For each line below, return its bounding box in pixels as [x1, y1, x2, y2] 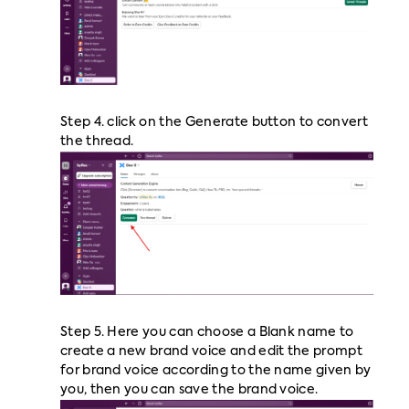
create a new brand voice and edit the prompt [59, 344, 363, 358]
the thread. [59, 135, 134, 149]
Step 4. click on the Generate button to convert [59, 116, 368, 130]
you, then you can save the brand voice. [59, 383, 319, 396]
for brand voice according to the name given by [59, 363, 372, 377]
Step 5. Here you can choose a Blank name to [59, 325, 354, 339]
